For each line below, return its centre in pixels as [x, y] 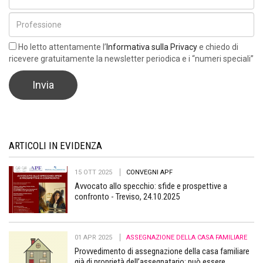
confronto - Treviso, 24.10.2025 [127, 196]
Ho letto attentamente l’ [61, 47]
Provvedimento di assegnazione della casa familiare [162, 251]
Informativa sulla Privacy [152, 47]
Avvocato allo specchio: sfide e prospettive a [151, 186]
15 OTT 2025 [94, 172]
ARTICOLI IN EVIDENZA [55, 145]
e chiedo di [218, 47]
